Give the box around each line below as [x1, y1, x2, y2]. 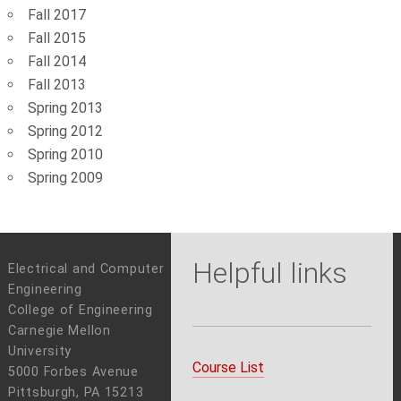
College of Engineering [7, 302, 153, 318]
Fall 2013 [27, 75, 86, 93]
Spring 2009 [27, 168, 103, 186]
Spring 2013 [27, 98, 103, 116]
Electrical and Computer [7, 260, 165, 277]
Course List [192, 358, 265, 376]
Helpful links [192, 255, 348, 290]
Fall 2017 [27, 5, 86, 23]
